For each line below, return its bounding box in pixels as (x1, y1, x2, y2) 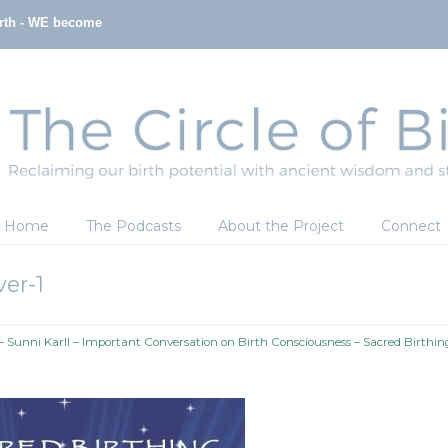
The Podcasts (86, 217, 181, 235)
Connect (381, 217, 441, 235)
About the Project (218, 217, 344, 235)
